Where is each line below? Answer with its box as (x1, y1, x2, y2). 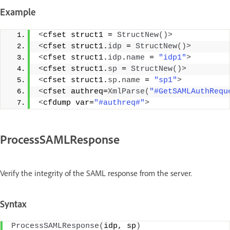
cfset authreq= (43, 87, 108, 97)
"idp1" (159, 53, 186, 63)
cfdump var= (43, 99, 94, 108)
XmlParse (108, 87, 145, 97)
